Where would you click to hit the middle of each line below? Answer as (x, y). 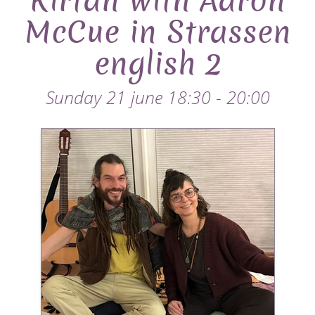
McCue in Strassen (157, 33)
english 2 (157, 64)
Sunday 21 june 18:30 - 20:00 (157, 97)
